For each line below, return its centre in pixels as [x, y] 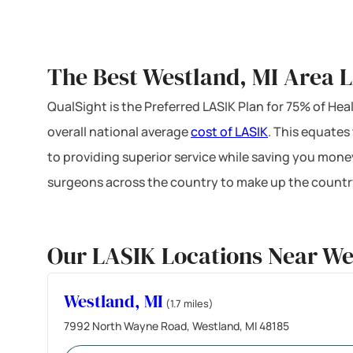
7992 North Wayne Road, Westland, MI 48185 [176, 325]
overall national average [119, 131]
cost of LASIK [229, 131]
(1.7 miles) [190, 303]
